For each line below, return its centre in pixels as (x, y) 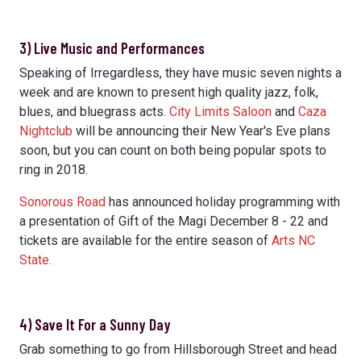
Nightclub (46, 131)
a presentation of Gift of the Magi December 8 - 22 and (174, 221)
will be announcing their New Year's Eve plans (201, 131)
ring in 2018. (54, 169)
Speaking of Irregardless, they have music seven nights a (180, 73)
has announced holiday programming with (223, 201)
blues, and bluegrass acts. (94, 111)
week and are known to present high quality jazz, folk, (169, 92)
